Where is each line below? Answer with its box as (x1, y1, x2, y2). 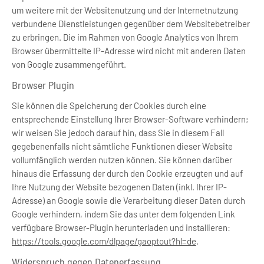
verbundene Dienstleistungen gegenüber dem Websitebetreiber (12, 18, 250, 29)
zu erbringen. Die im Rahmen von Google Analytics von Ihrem (12, 32, 238, 42)
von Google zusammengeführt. (12, 59, 126, 70)
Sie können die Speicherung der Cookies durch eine (12, 100, 206, 111)
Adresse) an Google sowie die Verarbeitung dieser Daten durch (12, 195, 245, 206)
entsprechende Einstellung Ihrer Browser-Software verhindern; (12, 114, 249, 124)
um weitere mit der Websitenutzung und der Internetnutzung (12, 5, 238, 15)
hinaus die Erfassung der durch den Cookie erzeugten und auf (12, 168, 243, 179)
